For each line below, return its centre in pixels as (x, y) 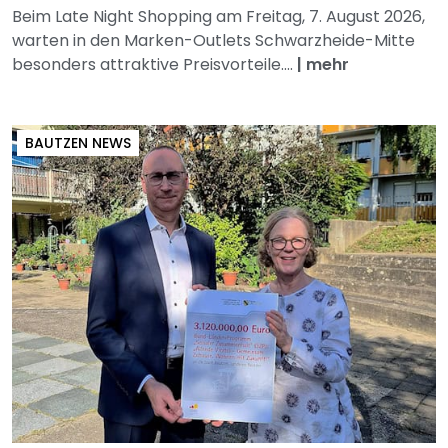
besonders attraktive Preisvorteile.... (154, 65)
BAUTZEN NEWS (78, 143)
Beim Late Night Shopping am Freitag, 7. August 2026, (218, 17)
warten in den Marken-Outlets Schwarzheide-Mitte (213, 41)
